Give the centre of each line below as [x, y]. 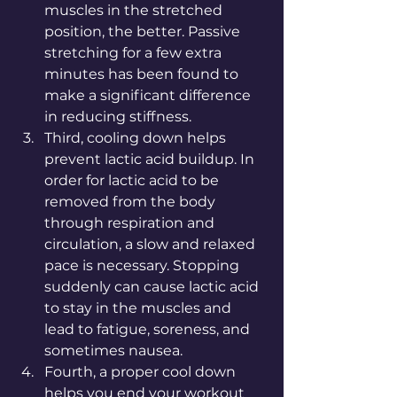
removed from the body [132, 202]
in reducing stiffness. [120, 117]
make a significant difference [149, 95]
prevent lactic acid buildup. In [151, 159]
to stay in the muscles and [140, 308]
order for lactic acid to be [133, 180]
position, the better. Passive [144, 31]
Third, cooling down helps [137, 138]
